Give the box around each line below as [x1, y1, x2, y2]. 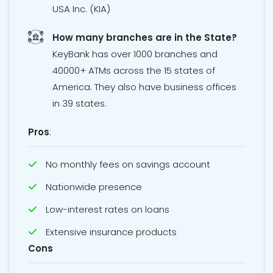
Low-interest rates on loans [46, 203, 169, 216]
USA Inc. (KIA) [52, 2, 110, 16]
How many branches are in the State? [52, 31, 237, 44]
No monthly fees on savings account [46, 158, 210, 171]
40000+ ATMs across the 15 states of [52, 64, 215, 77]
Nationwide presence [46, 180, 142, 194]
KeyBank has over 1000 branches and [52, 48, 218, 61]
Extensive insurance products [46, 225, 177, 239]
